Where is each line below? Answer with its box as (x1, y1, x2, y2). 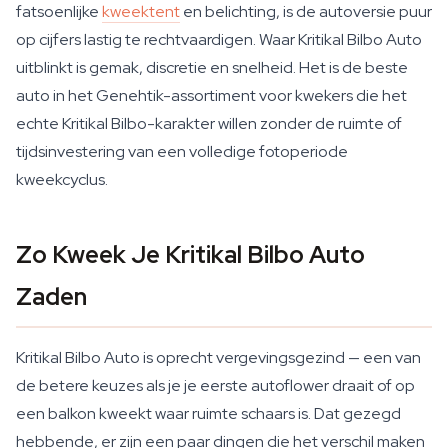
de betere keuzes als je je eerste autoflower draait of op (16, 375, 415, 396)
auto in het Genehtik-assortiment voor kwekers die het (16, 85, 407, 106)
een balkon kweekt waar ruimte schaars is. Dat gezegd (16, 403, 401, 424)
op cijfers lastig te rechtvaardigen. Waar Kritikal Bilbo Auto (16, 29, 422, 50)
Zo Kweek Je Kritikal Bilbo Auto (16, 239, 365, 270)
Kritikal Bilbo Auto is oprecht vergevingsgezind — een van (16, 347, 421, 368)
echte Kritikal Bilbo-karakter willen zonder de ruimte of (16, 113, 402, 134)
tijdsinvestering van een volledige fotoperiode (16, 141, 348, 162)
